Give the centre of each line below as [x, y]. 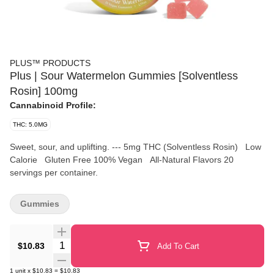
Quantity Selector [89, 244]
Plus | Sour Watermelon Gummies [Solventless [124, 76]
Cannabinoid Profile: [53, 105]
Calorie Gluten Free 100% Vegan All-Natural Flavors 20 [27, 160]
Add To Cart [178, 246]
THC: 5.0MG [30, 124]
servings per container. [54, 172]
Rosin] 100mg [44, 91]
